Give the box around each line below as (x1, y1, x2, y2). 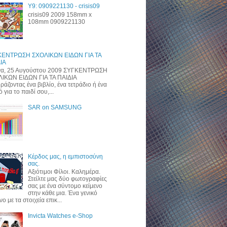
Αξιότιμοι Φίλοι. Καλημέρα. (27, 168, 100, 176)
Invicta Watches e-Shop (27, 212, 93, 220)
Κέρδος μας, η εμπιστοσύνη (27, 153, 103, 160)
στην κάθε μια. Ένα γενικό (27, 190, 97, 197)
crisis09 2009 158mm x (27, 11, 92, 18)
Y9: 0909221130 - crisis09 (27, 3, 100, 10)
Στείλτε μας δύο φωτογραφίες (27, 175, 107, 183)
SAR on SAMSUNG (27, 104, 82, 111)
